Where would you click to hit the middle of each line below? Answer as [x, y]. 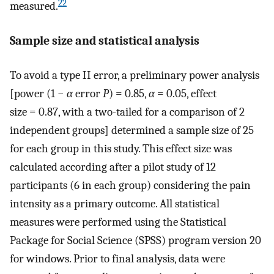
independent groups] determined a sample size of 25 [132, 131]
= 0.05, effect [186, 94]
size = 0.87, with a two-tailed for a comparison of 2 [127, 112]
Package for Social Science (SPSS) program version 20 [135, 241]
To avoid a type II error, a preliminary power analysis [135, 76]
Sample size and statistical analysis [105, 40]
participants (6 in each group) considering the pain [130, 186]
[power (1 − [38, 94]
